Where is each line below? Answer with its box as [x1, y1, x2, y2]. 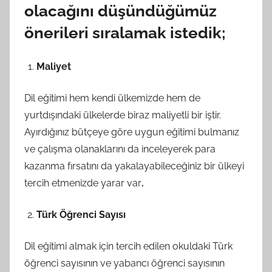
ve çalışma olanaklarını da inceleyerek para [24, 143, 216, 155]
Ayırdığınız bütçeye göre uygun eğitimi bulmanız [24, 126, 239, 138]
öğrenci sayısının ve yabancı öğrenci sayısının [24, 257, 225, 270]
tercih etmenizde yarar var [24, 177, 141, 189]
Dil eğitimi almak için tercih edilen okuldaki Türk [24, 240, 233, 253]
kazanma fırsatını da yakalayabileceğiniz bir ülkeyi [24, 160, 244, 172]
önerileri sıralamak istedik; [24, 24, 226, 42]
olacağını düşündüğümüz [24, 2, 217, 21]
